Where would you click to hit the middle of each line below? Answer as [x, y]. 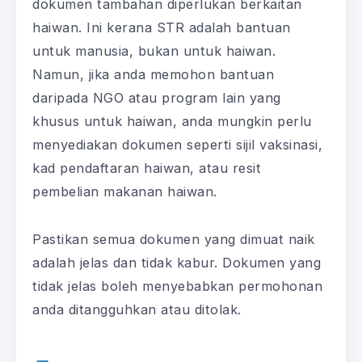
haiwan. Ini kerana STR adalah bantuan [162, 27]
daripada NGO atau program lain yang [157, 97]
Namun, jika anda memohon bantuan [153, 74]
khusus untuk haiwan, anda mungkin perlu [172, 121]
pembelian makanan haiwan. [125, 191]
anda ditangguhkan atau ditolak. [137, 309]
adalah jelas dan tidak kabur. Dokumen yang [177, 262]
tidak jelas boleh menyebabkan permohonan [177, 286]
